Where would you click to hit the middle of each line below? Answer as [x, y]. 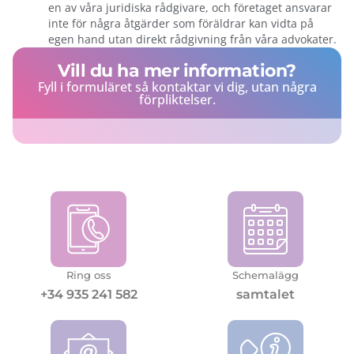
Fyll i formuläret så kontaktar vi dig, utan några [177, 87]
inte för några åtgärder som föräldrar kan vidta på [181, 24]
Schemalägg [265, 275]
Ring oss [88, 275]
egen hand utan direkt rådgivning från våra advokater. [192, 40]
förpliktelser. [177, 100]
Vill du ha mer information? [177, 71]
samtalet [265, 295]
